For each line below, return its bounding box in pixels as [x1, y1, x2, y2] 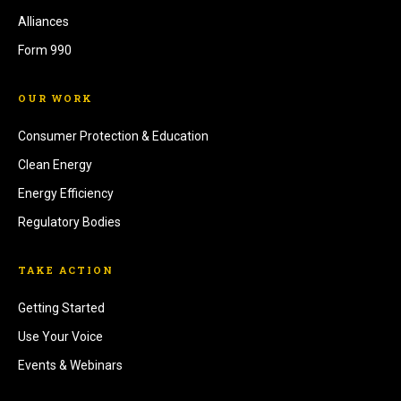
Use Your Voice [18, 329, 103, 344]
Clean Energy [18, 158, 92, 172]
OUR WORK [18, 91, 93, 105]
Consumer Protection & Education [18, 129, 209, 143]
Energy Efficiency [18, 186, 114, 200]
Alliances [18, 14, 69, 29]
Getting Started [18, 301, 105, 315]
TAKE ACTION [18, 263, 114, 277]
